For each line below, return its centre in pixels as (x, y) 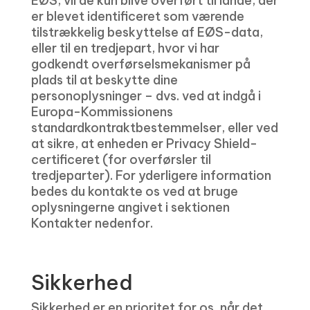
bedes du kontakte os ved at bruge (134, 191)
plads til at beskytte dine (104, 80)
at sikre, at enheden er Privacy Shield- (144, 144)
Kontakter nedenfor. (92, 223)
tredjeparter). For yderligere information (151, 175)
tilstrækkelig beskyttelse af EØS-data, (147, 32)
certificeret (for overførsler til (121, 159)
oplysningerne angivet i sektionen (130, 207)
